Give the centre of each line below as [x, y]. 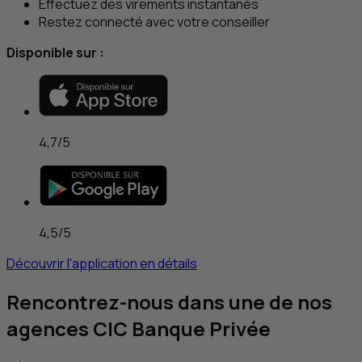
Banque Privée [199, 328]
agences [50, 328]
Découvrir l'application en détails [102, 263]
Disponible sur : [55, 52]
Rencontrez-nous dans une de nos [169, 301]
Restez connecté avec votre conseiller [154, 21]
